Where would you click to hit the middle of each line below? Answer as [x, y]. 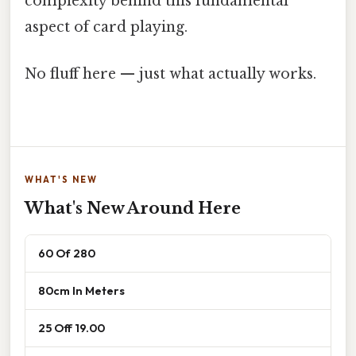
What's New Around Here [133, 209]
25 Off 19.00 [72, 328]
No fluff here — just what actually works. [170, 74]
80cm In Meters [81, 291]
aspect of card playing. [106, 27]
